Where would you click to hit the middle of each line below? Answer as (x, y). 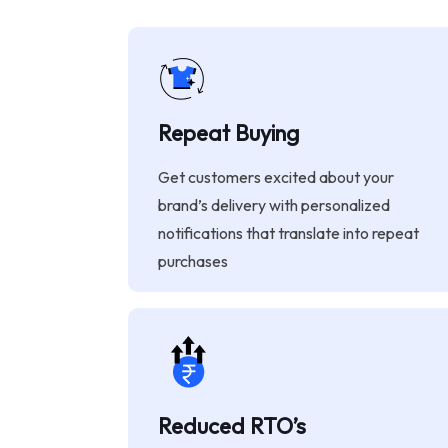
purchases (193, 261)
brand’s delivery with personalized (274, 205)
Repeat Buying (228, 133)
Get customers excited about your (276, 177)
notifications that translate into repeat (288, 233)
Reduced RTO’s (232, 426)
